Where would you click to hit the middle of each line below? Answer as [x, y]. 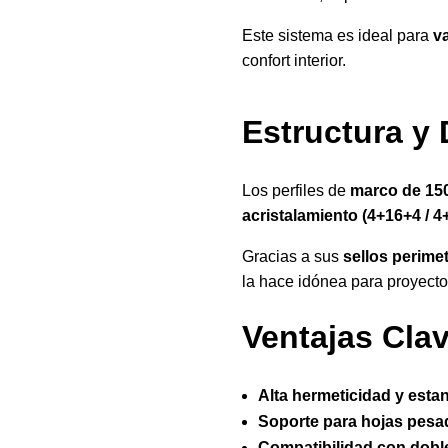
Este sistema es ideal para [337, 35]
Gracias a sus [292, 256]
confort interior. [293, 60]
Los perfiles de [295, 190]
